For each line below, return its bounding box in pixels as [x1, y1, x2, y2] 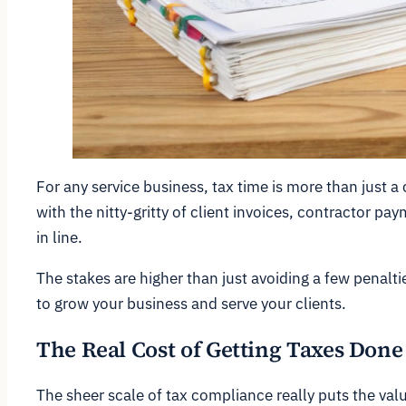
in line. [36, 227, 82, 247]
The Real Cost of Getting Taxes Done [36, 333, 403, 364]
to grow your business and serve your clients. [36, 293, 346, 314]
